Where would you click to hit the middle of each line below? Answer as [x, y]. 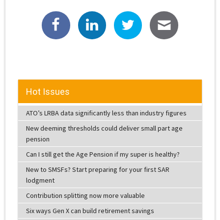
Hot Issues [48, 91]
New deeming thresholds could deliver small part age [104, 128]
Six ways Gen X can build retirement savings [90, 210]
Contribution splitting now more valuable [85, 195]
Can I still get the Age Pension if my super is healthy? [103, 154]
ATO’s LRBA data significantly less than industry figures [106, 113]
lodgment [40, 180]
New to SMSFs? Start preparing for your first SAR [97, 169]
